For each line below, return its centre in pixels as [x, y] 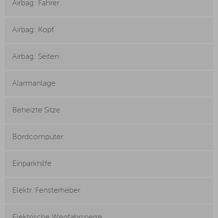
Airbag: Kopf [33, 30]
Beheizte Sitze [36, 111]
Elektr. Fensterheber [46, 191]
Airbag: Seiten [36, 57]
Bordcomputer [38, 137]
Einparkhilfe [32, 164]
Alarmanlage [34, 84]
